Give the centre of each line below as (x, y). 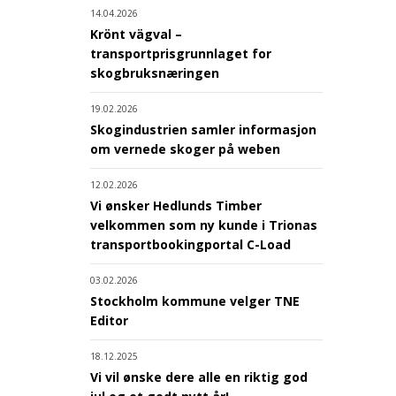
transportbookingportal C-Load (190, 244)
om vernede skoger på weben (185, 148)
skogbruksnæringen (155, 72)
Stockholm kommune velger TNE (195, 301)
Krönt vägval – (136, 34)
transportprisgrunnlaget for (181, 53)
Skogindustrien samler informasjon (203, 129)
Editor (109, 320)
